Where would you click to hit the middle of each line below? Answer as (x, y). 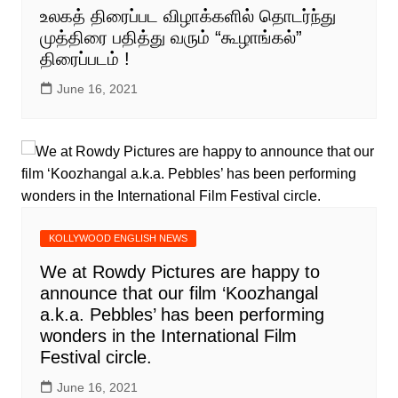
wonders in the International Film (168, 336)
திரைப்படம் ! (84, 59)
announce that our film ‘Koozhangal (179, 294)
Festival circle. (96, 358)
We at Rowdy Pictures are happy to (179, 272)
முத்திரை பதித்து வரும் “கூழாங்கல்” (171, 38)
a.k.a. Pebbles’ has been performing (182, 315)
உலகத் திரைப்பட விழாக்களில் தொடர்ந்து (187, 16)
